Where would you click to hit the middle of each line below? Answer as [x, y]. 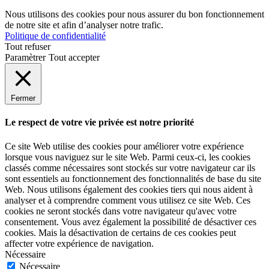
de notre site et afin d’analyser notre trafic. [84, 25]
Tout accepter [74, 57]
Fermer [23, 98]
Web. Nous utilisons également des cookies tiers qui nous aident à [129, 189]
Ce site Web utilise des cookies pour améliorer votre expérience [124, 146]
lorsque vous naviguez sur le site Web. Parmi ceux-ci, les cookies [128, 157]
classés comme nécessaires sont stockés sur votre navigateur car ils [130, 168]
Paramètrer [25, 57]
